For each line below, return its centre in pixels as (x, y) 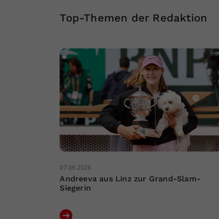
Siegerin (76, 188)
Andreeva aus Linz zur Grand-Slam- (130, 178)
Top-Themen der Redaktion (134, 18)
